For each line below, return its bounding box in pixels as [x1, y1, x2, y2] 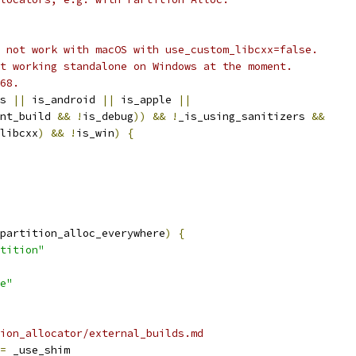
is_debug [83, 110, 133, 123]
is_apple [114, 93, 178, 106]
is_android [25, 93, 102, 106]
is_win [76, 126, 114, 140]
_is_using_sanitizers [178, 110, 311, 123]
